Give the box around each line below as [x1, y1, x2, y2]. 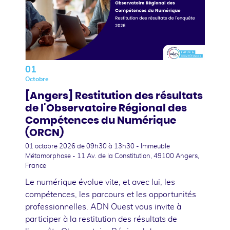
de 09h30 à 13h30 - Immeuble [77, 143, 170, 150]
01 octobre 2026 [25, 143, 77, 150]
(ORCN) [25, 127, 64, 138]
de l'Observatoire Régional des [25, 103, 187, 113]
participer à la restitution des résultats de [25, 215, 177, 223]
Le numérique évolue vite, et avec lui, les [25, 178, 175, 186]
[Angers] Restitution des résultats [25, 90, 203, 101]
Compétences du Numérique [25, 115, 176, 126]
